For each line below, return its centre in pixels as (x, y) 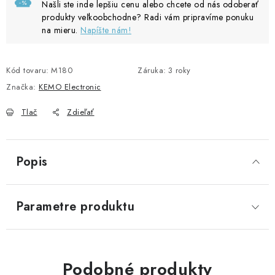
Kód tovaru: (28, 70)
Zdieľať (81, 112)
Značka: (22, 87)
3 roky (179, 70)
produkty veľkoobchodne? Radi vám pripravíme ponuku (148, 17)
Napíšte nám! (106, 30)
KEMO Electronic (70, 87)
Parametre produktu (75, 207)
